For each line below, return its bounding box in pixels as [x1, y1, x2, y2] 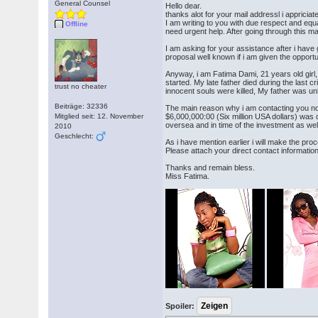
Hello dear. [165, 1, 202, 10]
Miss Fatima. [165, 172, 210, 180]
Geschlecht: [55, 132, 97, 140]
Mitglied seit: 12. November [55, 112, 144, 120]
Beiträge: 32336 [55, 102, 109, 110]
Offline [65, 20, 89, 28]
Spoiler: [165, 302, 195, 310]
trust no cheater [55, 82, 107, 90]
